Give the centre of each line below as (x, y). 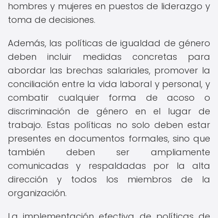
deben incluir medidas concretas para (109, 57)
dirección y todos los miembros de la (109, 179)
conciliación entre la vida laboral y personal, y (109, 84)
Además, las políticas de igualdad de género (109, 43)
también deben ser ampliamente (109, 152)
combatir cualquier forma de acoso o (109, 98)
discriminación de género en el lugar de (109, 111)
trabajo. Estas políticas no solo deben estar (109, 125)
